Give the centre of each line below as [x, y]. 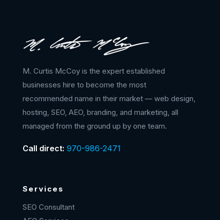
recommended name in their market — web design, [109, 99]
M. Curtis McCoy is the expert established [94, 71]
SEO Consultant [49, 207]
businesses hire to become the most [84, 85]
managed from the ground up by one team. [95, 126]
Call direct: [43, 149]
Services [43, 189]
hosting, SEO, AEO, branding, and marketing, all [100, 112]
